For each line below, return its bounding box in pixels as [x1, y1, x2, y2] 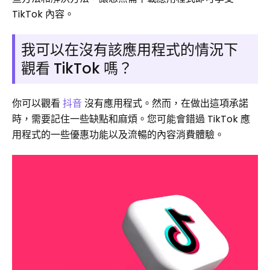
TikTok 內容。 [12, 7, 74, 21]
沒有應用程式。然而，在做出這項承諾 [82, 96, 248, 110]
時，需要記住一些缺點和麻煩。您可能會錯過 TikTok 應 [12, 112, 250, 126]
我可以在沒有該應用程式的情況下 [21, 40, 238, 60]
